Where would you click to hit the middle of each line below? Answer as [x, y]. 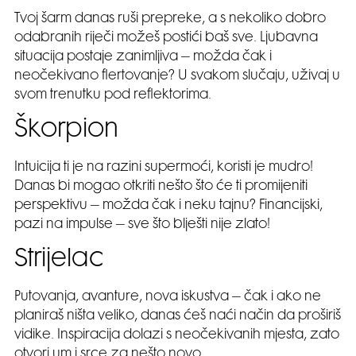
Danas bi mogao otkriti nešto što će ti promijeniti [161, 186]
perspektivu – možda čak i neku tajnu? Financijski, [168, 205]
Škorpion [70, 130]
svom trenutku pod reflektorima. [113, 95]
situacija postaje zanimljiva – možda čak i [143, 57]
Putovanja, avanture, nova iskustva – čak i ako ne [168, 297]
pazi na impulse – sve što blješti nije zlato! [142, 224]
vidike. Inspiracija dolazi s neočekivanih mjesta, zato [177, 335]
